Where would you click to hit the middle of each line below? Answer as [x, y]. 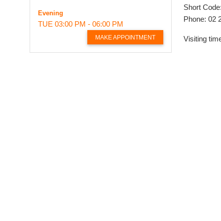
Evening [51, 13]
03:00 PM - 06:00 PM [89, 24]
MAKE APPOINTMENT [125, 37]
